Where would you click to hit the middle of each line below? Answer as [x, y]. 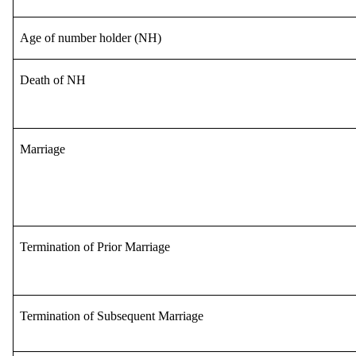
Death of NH [53, 79]
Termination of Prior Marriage [95, 246]
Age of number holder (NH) [91, 37]
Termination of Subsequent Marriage [112, 315]
